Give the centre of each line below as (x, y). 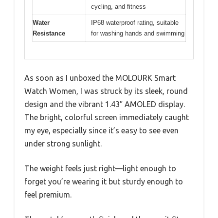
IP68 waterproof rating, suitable (135, 23)
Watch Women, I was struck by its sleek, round (106, 91)
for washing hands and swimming (138, 33)
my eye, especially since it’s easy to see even (101, 130)
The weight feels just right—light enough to (100, 168)
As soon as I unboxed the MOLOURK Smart (100, 78)
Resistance (49, 33)
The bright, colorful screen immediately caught (107, 117)
